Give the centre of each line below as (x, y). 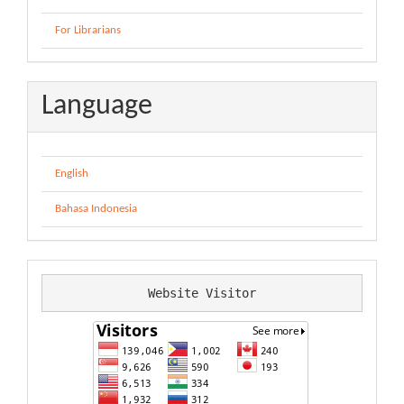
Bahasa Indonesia (96, 208)
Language (97, 106)
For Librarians (88, 30)
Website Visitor (202, 293)
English (72, 173)
